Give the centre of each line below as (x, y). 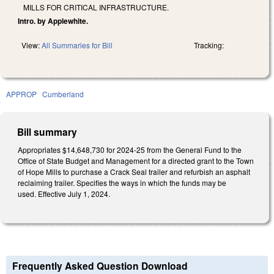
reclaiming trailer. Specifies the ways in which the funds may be (122, 182)
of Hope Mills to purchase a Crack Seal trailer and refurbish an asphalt (134, 171)
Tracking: (209, 45)
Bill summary (47, 131)
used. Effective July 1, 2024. (64, 193)
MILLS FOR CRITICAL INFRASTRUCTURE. (96, 7)
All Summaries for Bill (77, 45)
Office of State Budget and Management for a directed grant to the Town (136, 160)
